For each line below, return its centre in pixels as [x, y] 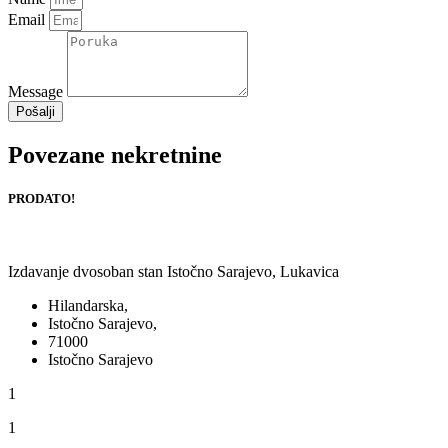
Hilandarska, [88, 306]
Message [37, 91]
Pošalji [35, 111]
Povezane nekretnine [115, 154]
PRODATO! [41, 198]
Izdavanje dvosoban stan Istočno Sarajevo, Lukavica [173, 272]
